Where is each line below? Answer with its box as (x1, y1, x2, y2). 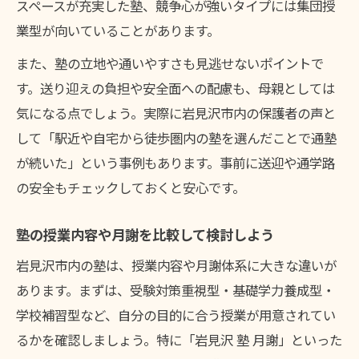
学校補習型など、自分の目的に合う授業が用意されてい (16, 305, 336, 325)
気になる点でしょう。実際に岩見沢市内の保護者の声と (16, 103, 336, 123)
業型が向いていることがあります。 (16, 21, 220, 41)
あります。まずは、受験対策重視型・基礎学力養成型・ (16, 280, 335, 301)
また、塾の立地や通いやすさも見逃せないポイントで (16, 54, 324, 74)
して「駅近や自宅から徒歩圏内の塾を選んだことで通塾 (16, 128, 337, 148)
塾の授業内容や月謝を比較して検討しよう (16, 224, 274, 245)
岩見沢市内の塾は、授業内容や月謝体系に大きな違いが (16, 256, 337, 276)
